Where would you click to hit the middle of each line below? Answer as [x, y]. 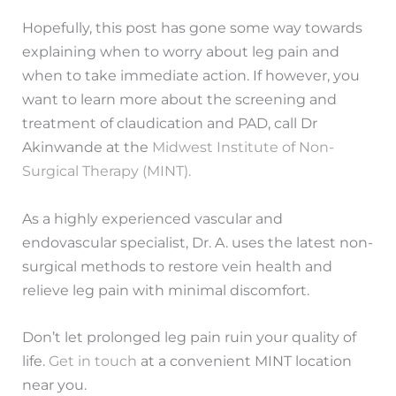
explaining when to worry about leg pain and [181, 52]
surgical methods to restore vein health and [178, 266]
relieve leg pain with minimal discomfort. [166, 289]
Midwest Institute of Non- [244, 147]
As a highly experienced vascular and [153, 218]
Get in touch [93, 360]
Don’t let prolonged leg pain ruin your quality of [190, 336]
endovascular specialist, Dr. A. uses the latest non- [198, 242]
